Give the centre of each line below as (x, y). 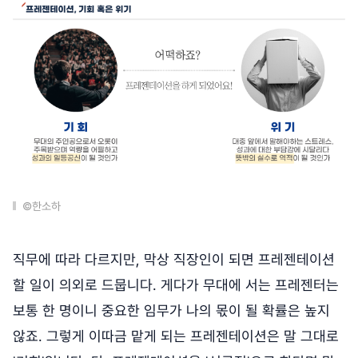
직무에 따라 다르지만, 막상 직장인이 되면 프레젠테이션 (174, 260)
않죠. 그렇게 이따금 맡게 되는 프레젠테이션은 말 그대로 (176, 336)
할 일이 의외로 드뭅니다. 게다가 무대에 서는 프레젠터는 (176, 285)
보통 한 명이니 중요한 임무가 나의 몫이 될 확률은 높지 (171, 311)
